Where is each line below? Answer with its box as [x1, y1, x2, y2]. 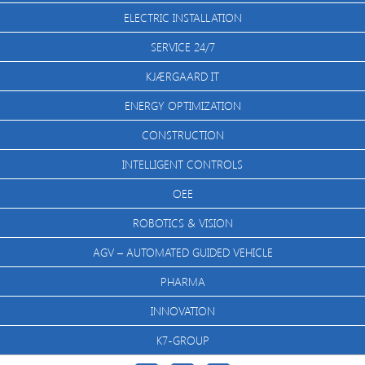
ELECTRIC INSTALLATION [123, 10, 242, 25]
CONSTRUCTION [141, 127, 224, 143]
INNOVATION [150, 303, 215, 319]
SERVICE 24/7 [150, 39, 215, 55]
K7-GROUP [156, 332, 209, 348]
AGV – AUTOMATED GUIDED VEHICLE [92, 244, 273, 260]
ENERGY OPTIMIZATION [124, 98, 241, 113]
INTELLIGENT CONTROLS [122, 156, 243, 172]
